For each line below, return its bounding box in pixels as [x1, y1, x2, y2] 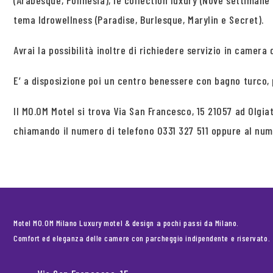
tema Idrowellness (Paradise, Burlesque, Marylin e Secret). [13, 13, 264, 26]
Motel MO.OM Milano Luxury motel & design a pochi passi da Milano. [13, 218, 239, 228]
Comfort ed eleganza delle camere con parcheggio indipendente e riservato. [13, 233, 271, 243]
